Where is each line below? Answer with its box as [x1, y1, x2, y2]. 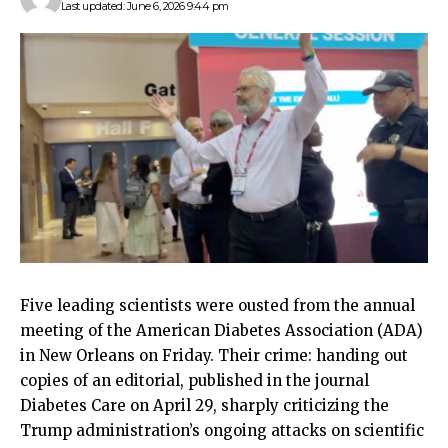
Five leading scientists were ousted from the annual [20, 295, 415, 315]
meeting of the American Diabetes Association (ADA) [20, 320, 423, 340]
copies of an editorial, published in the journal [20, 370, 369, 390]
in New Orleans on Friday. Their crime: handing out [20, 345, 408, 365]
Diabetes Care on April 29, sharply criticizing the [20, 395, 389, 415]
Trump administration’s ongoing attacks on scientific [20, 420, 424, 440]
